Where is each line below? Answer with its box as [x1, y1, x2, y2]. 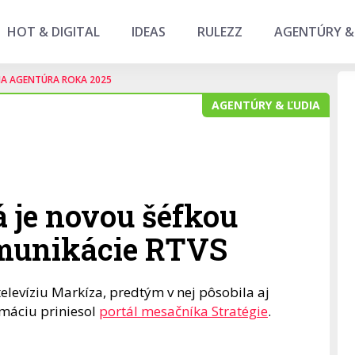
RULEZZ [197, 23, 242, 40]
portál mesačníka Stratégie [99, 302, 268, 320]
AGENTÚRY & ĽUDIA [211, 97, 320, 113]
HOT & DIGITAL [7, 23, 100, 40]
